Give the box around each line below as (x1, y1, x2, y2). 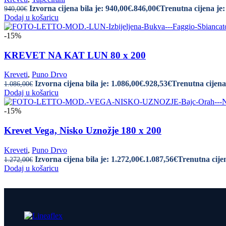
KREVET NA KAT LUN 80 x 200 (4, 49, 146, 61)
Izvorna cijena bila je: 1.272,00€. (35, 154, 145, 163)
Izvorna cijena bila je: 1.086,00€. (35, 79, 145, 88)
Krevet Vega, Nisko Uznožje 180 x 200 (4, 125, 161, 136)
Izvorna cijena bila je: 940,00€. (29, 4, 134, 13)
